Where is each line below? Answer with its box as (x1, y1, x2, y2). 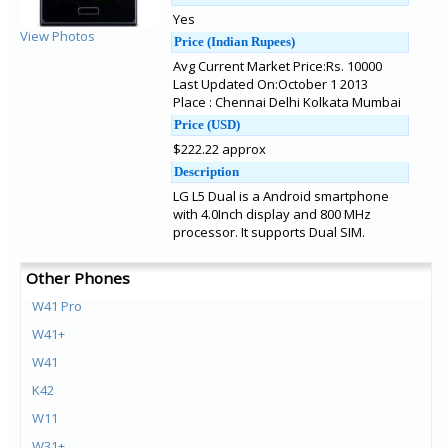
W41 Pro (32, 297, 82, 315)
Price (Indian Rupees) (174, 34, 295, 49)
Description (174, 164, 239, 179)
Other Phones (26, 268, 130, 288)
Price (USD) (174, 117, 240, 132)
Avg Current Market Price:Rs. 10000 (173, 57, 382, 75)
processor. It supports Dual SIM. (173, 223, 365, 241)
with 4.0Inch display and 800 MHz (173, 205, 371, 223)
